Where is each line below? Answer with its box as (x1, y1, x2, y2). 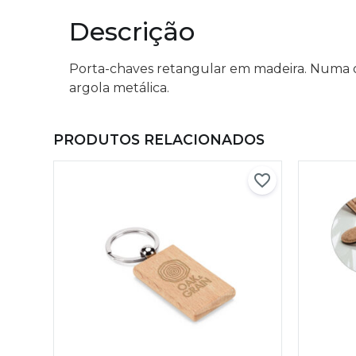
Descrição (69, 15, 195, 47)
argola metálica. (69, 79, 170, 95)
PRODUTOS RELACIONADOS (53, 131, 265, 149)
